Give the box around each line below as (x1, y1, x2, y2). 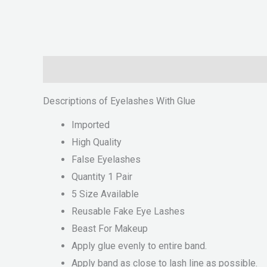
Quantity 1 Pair (72, 171, 132, 183)
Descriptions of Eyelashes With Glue (43, 95, 195, 107)
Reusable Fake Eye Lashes (72, 206, 185, 218)
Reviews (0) (103, 64, 153, 76)
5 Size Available (72, 188, 139, 200)
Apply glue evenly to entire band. (72, 240, 207, 252)
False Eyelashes (72, 154, 141, 166)
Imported (72, 119, 110, 131)
